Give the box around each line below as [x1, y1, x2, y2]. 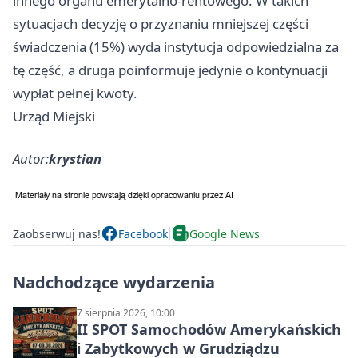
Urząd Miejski [13, 107, 95, 126]
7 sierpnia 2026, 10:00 [77, 306, 175, 320]
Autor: [13, 149, 49, 169]
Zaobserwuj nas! [13, 225, 101, 241]
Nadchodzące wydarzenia [13, 272, 215, 294]
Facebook [118, 225, 168, 241]
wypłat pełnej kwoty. [13, 84, 137, 103]
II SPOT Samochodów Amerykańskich [77, 320, 341, 340]
